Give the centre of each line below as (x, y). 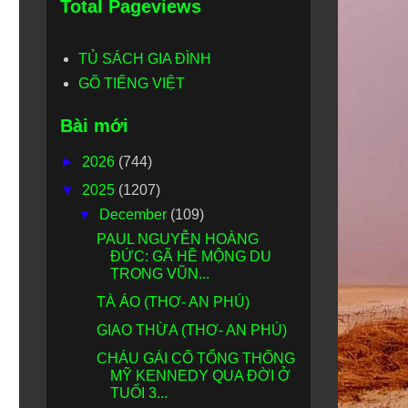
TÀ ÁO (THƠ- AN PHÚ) (173, 302)
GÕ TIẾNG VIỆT (132, 83)
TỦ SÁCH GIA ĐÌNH (145, 59)
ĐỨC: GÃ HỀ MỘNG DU (190, 256)
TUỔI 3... (138, 393)
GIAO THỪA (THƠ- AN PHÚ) (191, 330)
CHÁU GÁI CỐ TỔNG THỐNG (195, 358)
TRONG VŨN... (159, 274)
